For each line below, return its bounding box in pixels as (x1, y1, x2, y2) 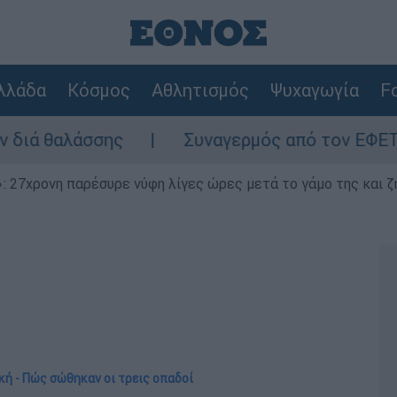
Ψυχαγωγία (269, 79, 359, 101)
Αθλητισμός (151, 79, 249, 101)
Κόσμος (66, 79, 130, 101)
